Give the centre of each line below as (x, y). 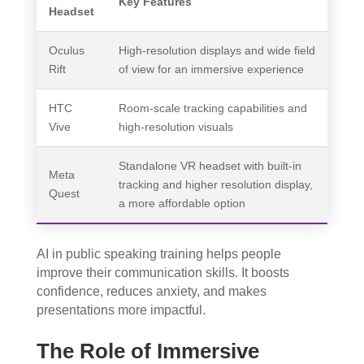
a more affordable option (182, 203)
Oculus (66, 50)
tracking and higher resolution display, (215, 184)
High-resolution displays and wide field (217, 50)
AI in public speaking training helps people (158, 253)
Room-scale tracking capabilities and (212, 108)
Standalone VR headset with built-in (210, 165)
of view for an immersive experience (211, 69)
